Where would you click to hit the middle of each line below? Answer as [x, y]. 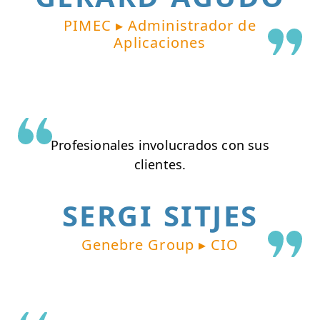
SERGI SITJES [160, 216]
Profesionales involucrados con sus [160, 145]
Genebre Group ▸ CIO [160, 245]
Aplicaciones [160, 42]
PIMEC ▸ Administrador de [160, 25]
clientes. [160, 164]
